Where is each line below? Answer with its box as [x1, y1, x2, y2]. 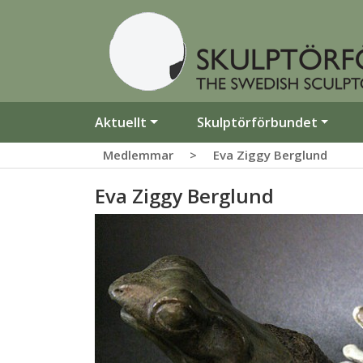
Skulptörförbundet [196, 113, 318, 131]
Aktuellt [95, 113, 147, 131]
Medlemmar [103, 147, 173, 163]
